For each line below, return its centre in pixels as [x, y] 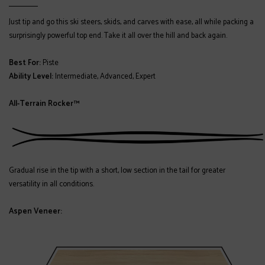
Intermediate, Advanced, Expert [105, 77]
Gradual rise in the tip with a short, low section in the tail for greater [117, 171]
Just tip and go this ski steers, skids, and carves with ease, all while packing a [131, 22]
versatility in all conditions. [51, 184]
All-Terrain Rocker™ [44, 104]
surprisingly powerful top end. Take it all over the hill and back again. [118, 36]
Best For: [26, 63]
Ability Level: [32, 77]
